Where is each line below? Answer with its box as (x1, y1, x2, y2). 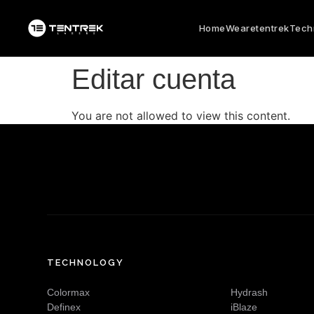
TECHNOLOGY (47, 257, 125, 268)
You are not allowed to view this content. (71, 109, 290, 123)
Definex (47, 301, 81, 313)
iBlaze (231, 301, 258, 313)
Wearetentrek (225, 22, 289, 34)
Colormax (47, 287, 90, 298)
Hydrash (231, 287, 268, 298)
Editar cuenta (71, 64, 235, 95)
